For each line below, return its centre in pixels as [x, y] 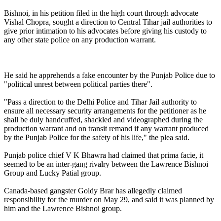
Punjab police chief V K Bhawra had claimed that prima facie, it [104, 155]
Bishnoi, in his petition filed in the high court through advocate [101, 13]
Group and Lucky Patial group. [53, 173]
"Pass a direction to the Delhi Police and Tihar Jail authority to [100, 102]
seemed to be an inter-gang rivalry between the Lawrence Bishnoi [106, 164]
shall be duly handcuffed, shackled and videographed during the [103, 119]
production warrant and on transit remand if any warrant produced [106, 128]
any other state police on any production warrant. [80, 39]
